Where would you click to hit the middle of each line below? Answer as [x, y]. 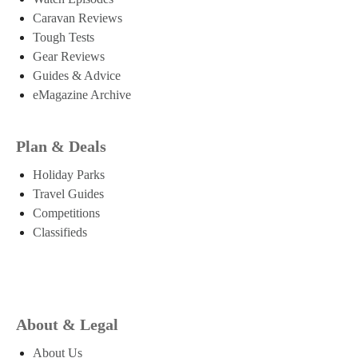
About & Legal [67, 324]
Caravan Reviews [78, 18]
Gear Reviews [69, 56]
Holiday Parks [69, 174]
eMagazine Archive [82, 94]
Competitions [66, 213]
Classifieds [60, 232]
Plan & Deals [61, 146]
